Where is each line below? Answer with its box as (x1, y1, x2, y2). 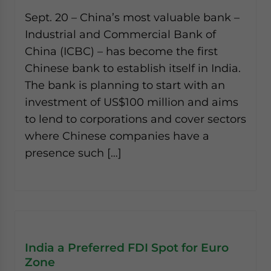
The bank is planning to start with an (25, 79, 225, 91)
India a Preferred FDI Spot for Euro (25, 240, 229, 255)
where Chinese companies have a (25, 129, 209, 142)
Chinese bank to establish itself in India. (25, 62, 241, 74)
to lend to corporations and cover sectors (25, 113, 246, 125)
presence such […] (25, 146, 122, 159)
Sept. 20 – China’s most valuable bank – (25, 11, 240, 24)
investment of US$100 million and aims (25, 96, 238, 108)
